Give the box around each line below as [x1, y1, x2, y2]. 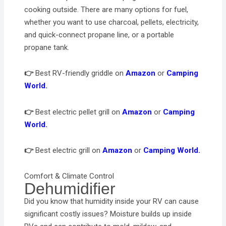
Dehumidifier [24, 180, 116, 198]
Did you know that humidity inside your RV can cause [24, 197, 199, 206]
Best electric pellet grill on [35, 107, 121, 117]
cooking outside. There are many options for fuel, [24, 5, 189, 14]
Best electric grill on [35, 145, 101, 155]
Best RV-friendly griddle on [35, 69, 124, 78]
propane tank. [24, 43, 70, 52]
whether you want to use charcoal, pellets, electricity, [24, 18, 199, 27]
